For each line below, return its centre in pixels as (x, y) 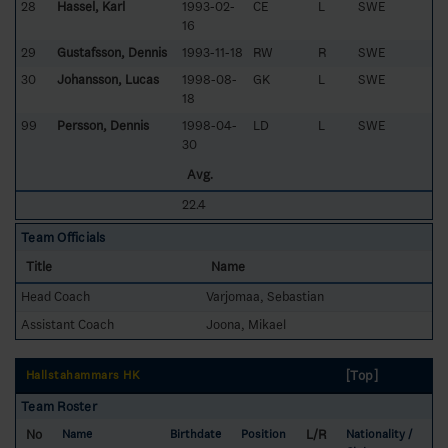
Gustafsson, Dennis (112, 52)
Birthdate (195, 434)
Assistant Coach (67, 324)
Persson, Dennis (103, 125)
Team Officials (63, 237)
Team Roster (59, 406)
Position (263, 434)
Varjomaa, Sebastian (265, 296)
